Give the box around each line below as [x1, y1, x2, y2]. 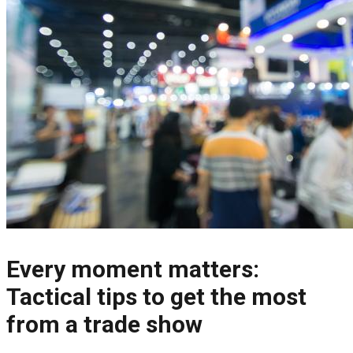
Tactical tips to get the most [6, 283, 307, 311]
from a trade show [6, 310, 203, 339]
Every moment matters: [6, 255, 259, 284]
